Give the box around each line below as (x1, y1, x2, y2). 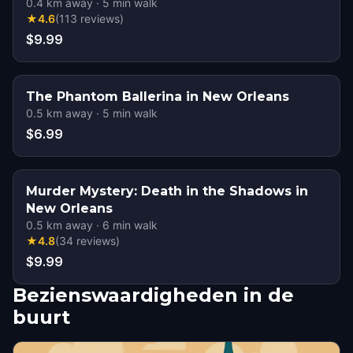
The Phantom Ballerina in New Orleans (26, 89, 289, 104)
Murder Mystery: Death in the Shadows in (26, 184, 308, 199)
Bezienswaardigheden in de (13, 284, 294, 307)
